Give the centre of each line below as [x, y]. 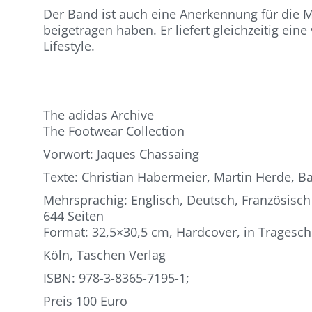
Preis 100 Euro [86, 301]
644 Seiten [74, 216]
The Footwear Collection [114, 131]
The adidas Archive [99, 115]
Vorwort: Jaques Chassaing [122, 154]
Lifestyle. [69, 46]
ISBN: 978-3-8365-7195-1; [120, 278]
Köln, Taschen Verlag [105, 255]
